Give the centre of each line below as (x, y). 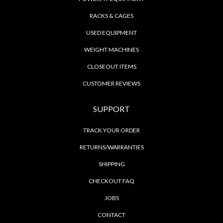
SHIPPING (111, 164)
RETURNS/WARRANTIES (111, 147)
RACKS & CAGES (111, 16)
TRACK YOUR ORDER (111, 130)
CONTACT (111, 215)
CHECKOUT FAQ (111, 181)
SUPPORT (111, 109)
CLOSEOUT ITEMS (111, 67)
